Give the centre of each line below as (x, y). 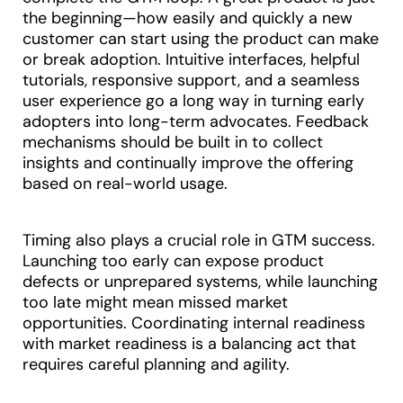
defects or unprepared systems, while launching (200, 282)
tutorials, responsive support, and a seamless (191, 81)
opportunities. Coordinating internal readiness (194, 323)
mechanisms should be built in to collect (173, 143)
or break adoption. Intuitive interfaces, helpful (191, 60)
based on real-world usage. (125, 184)
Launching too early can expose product (173, 261)
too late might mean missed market (155, 303)
